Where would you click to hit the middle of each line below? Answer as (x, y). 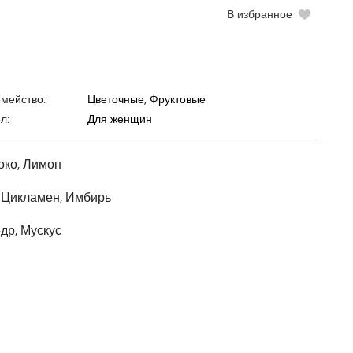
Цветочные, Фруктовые (147, 99)
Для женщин (120, 119)
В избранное (260, 14)
